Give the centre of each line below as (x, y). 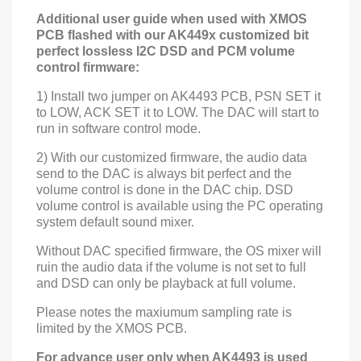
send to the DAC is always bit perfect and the (164, 174)
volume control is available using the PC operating (180, 206)
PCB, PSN (250, 96)
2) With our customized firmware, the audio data (172, 158)
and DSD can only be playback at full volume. (166, 283)
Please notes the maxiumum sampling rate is (164, 312)
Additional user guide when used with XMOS (172, 19)
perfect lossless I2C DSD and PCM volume (166, 51)
